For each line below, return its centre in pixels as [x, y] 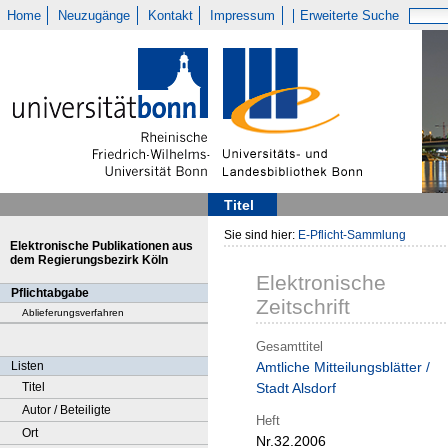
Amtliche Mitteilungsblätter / [343, 367]
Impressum [243, 15]
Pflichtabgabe [50, 293]
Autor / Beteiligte [66, 410]
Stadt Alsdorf [296, 388]
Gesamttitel [289, 346]
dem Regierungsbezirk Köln [89, 260]
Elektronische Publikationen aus [101, 246]
